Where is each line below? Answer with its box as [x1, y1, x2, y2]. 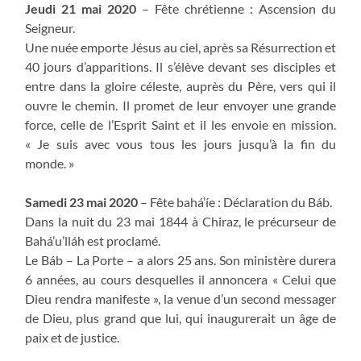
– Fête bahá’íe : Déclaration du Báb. [138, 193, 332, 210]
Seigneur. [25, 19, 75, 35]
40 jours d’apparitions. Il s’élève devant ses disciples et [25, 58, 336, 74]
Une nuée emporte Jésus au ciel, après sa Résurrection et [25, 39, 336, 55]
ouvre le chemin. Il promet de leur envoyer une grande [25, 97, 336, 113]
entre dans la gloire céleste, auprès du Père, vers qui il [25, 77, 336, 93]
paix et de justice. [25, 329, 119, 345]
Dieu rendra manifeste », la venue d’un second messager [25, 290, 336, 306]
